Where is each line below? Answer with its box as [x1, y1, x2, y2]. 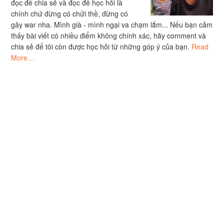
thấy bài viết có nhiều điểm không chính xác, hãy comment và [11, 30, 206, 40]
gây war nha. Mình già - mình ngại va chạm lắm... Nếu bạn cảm [11, 19, 213, 29]
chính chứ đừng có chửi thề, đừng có [11, 8, 128, 18]
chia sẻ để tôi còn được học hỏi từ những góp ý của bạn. [11, 41, 192, 51]
